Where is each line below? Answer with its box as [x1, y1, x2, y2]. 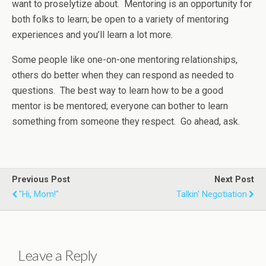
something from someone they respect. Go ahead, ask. [12, 116, 240, 128]
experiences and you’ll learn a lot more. [12, 29, 173, 41]
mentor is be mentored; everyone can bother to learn [12, 100, 228, 112]
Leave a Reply [18, 246, 97, 264]
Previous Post [12, 175, 70, 185]
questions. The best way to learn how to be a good [12, 85, 223, 97]
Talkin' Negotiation [176, 189, 247, 200]
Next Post [214, 175, 254, 185]
